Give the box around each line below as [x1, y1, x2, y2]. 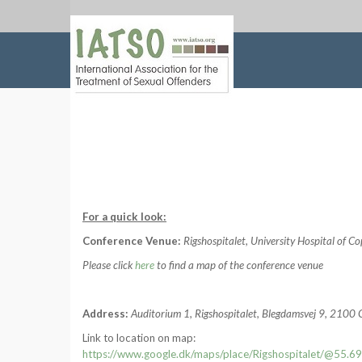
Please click [82, 259, 135, 271]
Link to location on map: [82, 331, 196, 344]
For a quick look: [82, 210, 166, 223]
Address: [82, 307, 131, 320]
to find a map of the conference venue [154, 259, 323, 271]
